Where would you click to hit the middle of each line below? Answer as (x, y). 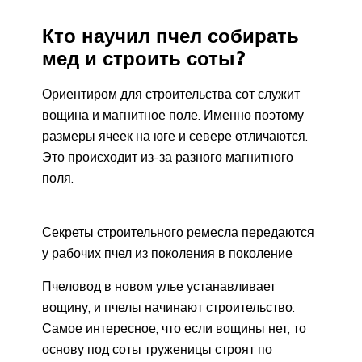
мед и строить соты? (144, 59)
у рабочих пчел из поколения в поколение (167, 253)
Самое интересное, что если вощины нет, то (174, 328)
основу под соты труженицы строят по (157, 349)
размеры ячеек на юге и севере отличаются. (175, 135)
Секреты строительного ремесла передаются (178, 232)
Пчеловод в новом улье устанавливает (159, 286)
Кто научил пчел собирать (170, 36)
